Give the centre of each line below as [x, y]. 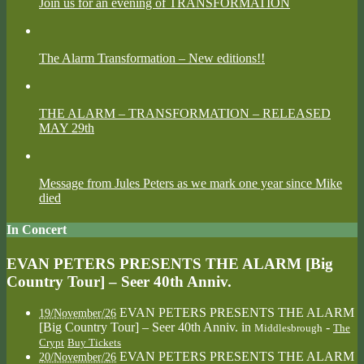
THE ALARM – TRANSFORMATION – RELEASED [185, 114]
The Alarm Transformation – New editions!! [152, 58]
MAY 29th [67, 128]
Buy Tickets [94, 343]
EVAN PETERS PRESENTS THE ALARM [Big [170, 263]
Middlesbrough [288, 329]
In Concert [37, 230]
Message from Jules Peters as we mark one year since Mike [191, 184]
